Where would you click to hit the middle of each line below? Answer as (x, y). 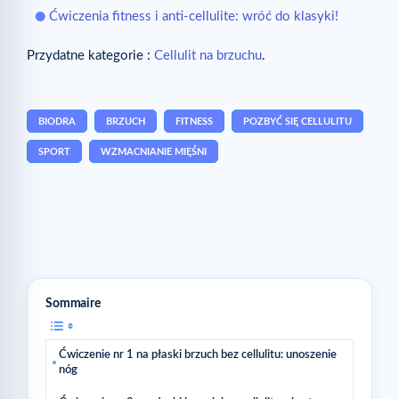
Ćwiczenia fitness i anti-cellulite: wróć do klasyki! (194, 16)
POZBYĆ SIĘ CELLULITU (297, 122)
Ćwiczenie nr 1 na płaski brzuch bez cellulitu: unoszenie (198, 355)
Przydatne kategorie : (90, 55)
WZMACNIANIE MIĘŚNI (154, 152)
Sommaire (73, 304)
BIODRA (57, 122)
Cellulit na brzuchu (208, 55)
